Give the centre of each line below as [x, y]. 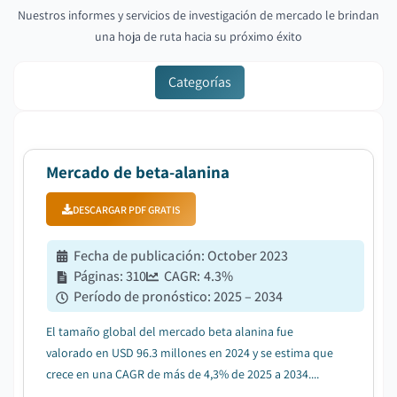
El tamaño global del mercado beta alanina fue [170, 331]
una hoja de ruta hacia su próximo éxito [198, 36]
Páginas [97, 276]
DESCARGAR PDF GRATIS [126, 209]
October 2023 [248, 256]
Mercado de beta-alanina [138, 172]
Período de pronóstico [140, 296]
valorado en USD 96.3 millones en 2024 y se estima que [190, 353]
